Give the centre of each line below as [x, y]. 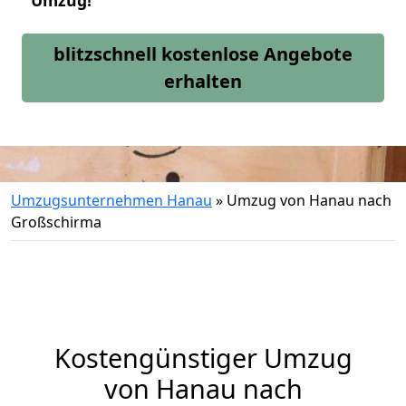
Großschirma [56, 222]
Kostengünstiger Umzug [203, 358]
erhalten [203, 81]
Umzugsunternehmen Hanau [111, 200]
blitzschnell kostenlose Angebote [203, 54]
